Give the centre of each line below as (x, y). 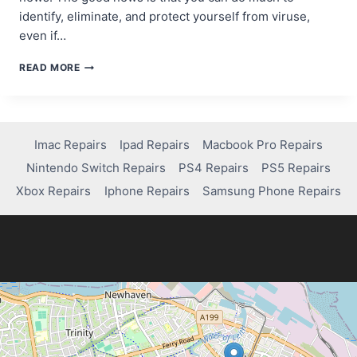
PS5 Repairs (296, 168)
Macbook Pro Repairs (263, 145)
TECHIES (101, 231)
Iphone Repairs (147, 191)
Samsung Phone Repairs (271, 191)
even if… (43, 36)
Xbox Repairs (54, 191)
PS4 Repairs (214, 168)
